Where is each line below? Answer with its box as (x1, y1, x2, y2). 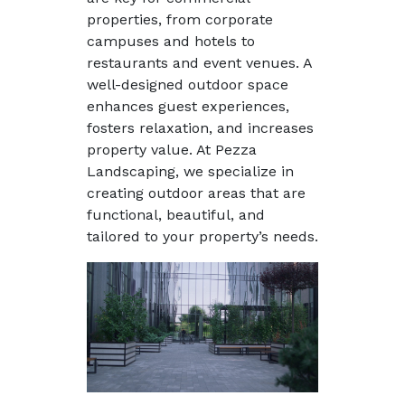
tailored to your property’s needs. (87, 228, 318, 245)
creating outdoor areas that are (87, 184, 306, 202)
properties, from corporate (87, 11, 273, 28)
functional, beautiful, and (87, 206, 265, 223)
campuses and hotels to (87, 33, 255, 50)
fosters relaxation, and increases (87, 119, 314, 137)
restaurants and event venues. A (87, 54, 312, 71)
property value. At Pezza (87, 141, 257, 158)
